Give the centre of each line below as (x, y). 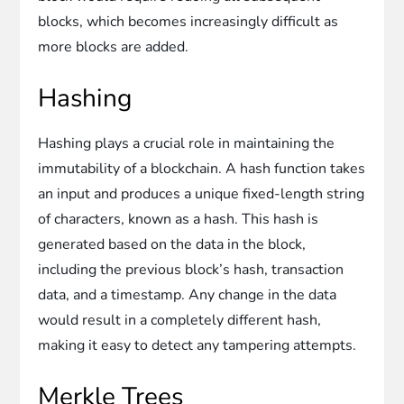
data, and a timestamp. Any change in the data (188, 294)
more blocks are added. (114, 46)
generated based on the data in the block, (172, 244)
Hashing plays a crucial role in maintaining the (187, 143)
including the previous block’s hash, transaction (191, 269)
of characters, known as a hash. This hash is (179, 219)
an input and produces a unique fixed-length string (202, 193)
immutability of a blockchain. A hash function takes (202, 168)
